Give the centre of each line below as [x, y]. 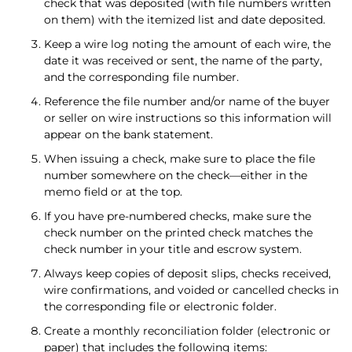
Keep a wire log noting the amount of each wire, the [187, 44]
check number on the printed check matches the [178, 232]
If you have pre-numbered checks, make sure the [178, 216]
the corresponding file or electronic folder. [160, 306]
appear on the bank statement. [128, 134]
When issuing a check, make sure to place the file [180, 158]
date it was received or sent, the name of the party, [183, 60]
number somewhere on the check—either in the [176, 175]
